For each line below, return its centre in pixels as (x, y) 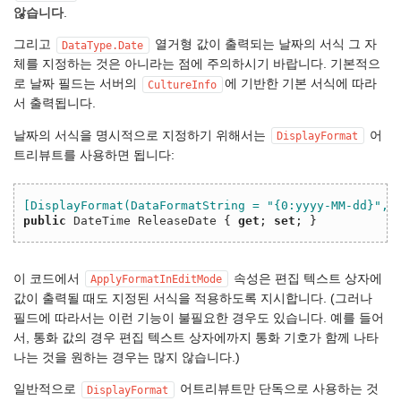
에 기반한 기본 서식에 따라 (301, 84)
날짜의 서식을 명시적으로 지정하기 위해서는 (141, 135)
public (45, 220)
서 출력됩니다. (55, 104)
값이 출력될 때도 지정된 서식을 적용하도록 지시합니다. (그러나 (193, 298)
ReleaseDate (177, 220)
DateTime (102, 220)
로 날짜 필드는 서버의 (77, 84)
